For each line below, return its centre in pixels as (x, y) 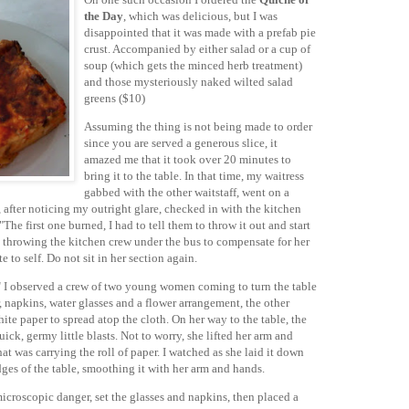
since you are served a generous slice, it (181, 142)
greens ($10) (115, 98)
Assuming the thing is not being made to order (198, 126)
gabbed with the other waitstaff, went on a (187, 192)
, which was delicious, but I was (200, 16)
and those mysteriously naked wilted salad (189, 81)
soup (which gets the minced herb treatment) (193, 65)
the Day (104, 16)
